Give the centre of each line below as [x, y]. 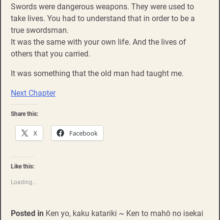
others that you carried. [51, 54]
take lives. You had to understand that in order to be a [103, 19]
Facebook [83, 133]
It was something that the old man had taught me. [97, 74]
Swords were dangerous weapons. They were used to [102, 7]
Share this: [25, 114]
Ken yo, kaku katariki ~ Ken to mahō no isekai [124, 214]
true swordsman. [40, 30]
